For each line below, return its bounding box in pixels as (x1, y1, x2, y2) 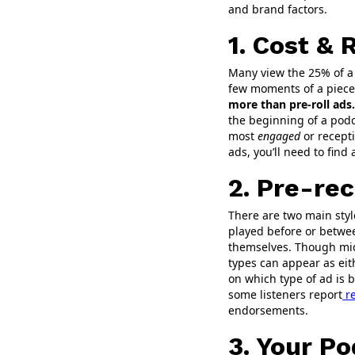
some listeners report (228, 287, 342, 303)
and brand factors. (228, 2, 327, 17)
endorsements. (228, 303, 308, 319)
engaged (258, 128, 300, 144)
